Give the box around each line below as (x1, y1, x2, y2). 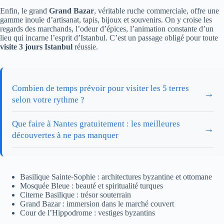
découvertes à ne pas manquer (12, 130, 118, 140)
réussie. (72, 42, 98, 51)
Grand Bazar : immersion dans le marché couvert (20, 199, 174, 208)
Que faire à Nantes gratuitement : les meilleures (12, 118, 180, 128)
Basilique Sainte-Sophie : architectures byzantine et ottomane (20, 172, 212, 181)
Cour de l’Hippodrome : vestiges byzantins (20, 208, 155, 217)
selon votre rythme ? (12, 94, 84, 104)
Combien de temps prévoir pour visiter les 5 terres (12, 83, 189, 93)
